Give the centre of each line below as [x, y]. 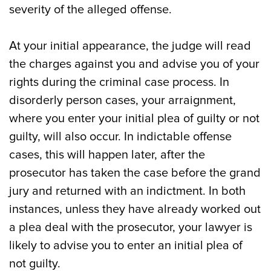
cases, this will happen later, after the [107, 155]
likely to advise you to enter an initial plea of [126, 246]
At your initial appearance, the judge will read [130, 46]
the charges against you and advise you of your [134, 64]
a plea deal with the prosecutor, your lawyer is [131, 227]
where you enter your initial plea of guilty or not [134, 119]
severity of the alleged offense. [90, 10]
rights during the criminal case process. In [119, 82]
